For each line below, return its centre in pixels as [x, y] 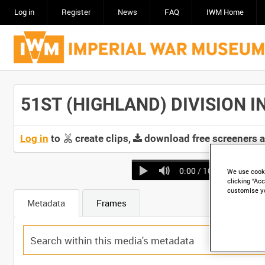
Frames [111, 203]
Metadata [46, 203]
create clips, [103, 138]
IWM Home [225, 12]
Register [76, 12]
